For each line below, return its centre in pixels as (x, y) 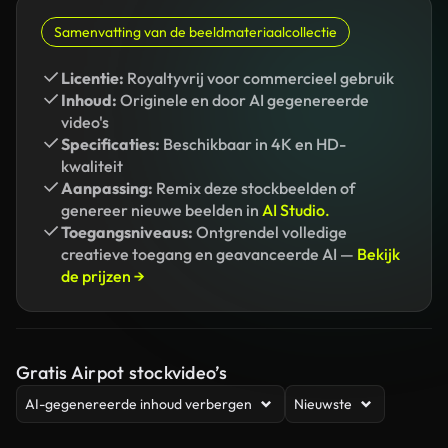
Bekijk (378, 254)
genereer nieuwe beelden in (161, 210)
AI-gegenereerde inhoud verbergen (138, 404)
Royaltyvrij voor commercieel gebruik (259, 78)
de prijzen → (103, 276)
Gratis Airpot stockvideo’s (122, 372)
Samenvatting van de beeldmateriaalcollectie (195, 32)
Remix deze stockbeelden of (254, 188)
